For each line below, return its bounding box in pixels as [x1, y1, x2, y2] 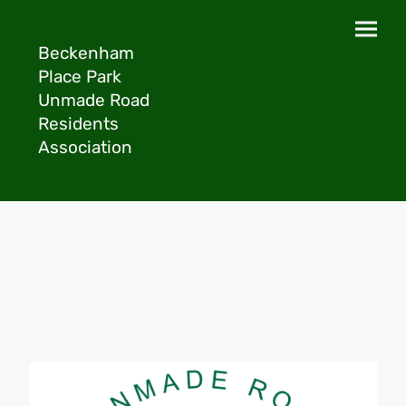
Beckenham [38, 43, 135, 63]
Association [38, 137, 133, 158]
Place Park [38, 66, 122, 87]
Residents [38, 113, 120, 134]
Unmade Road [38, 90, 150, 111]
